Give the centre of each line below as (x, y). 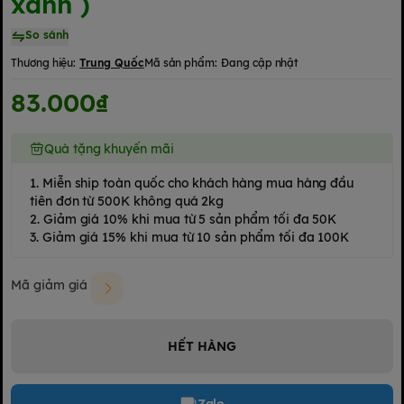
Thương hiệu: (44, 63)
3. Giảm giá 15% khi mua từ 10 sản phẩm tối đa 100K (190, 238)
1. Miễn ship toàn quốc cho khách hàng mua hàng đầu (192, 184)
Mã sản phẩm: (181, 63)
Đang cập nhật (260, 63)
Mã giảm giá (50, 285)
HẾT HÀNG (202, 347)
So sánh (46, 35)
